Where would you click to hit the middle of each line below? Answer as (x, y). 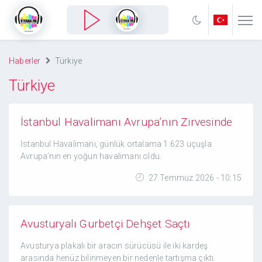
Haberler (25, 61)
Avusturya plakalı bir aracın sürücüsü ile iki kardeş (114, 246)
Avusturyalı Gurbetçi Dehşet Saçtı (106, 224)
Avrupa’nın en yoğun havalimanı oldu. (91, 156)
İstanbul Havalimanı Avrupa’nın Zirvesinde (127, 122)
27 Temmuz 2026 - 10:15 (194, 178)
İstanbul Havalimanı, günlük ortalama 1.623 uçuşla (116, 144)
